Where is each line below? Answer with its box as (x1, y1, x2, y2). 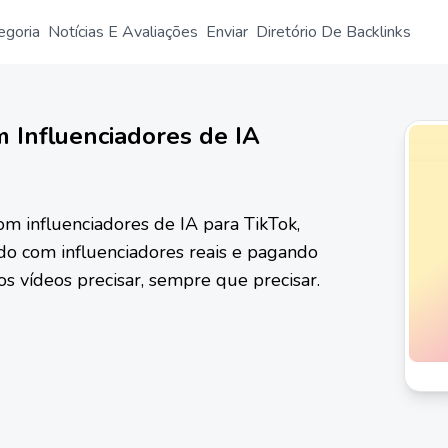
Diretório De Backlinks (256, 21, 411, 43)
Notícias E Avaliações (48, 21, 198, 43)
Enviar (206, 21, 248, 43)
